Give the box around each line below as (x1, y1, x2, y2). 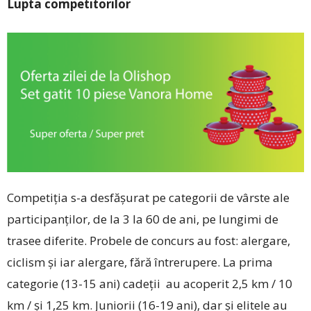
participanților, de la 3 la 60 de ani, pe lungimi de (7, 210, 278, 227)
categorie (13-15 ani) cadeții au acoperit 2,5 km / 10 (7, 275, 292, 292)
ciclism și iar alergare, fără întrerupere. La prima (7, 253, 273, 270)
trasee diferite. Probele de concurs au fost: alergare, (7, 232, 290, 249)
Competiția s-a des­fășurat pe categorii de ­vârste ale (7, 189, 289, 205)
